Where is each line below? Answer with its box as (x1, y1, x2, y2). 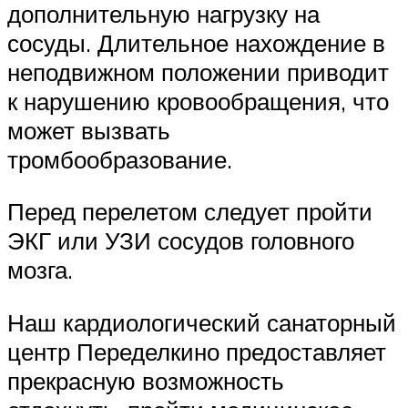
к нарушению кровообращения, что (7, 86, 389, 116)
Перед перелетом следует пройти (7, 197, 372, 227)
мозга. (7, 255, 73, 285)
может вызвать (7, 115, 170, 145)
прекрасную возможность (7, 365, 284, 395)
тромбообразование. (7, 144, 232, 174)
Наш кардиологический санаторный (7, 307, 396, 337)
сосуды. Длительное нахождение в (7, 27, 385, 57)
